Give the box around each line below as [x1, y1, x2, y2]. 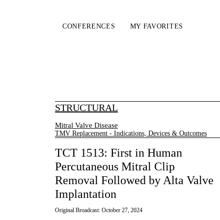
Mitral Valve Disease [55, 121, 118, 129]
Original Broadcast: [55, 207, 102, 214]
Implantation [55, 188, 116, 201]
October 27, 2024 [102, 207, 142, 214]
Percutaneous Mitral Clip [55, 160, 175, 173]
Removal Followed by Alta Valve [55, 174, 214, 187]
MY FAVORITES [130, 23, 183, 30]
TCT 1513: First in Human [55, 146, 182, 160]
